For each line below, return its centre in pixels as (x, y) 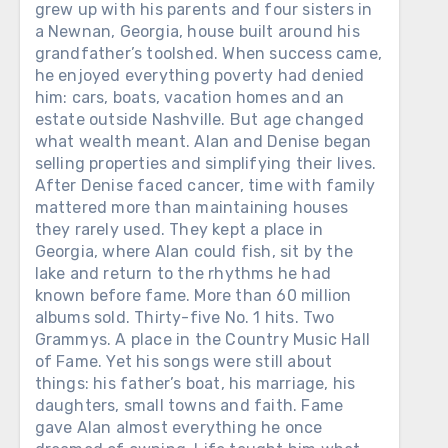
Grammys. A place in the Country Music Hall (202, 339)
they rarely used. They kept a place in (179, 229)
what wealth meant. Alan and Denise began (203, 141)
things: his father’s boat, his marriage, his (195, 383)
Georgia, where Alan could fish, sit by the (194, 251)
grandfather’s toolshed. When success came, (208, 53)
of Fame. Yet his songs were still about (183, 361)
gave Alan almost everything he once (178, 427)
